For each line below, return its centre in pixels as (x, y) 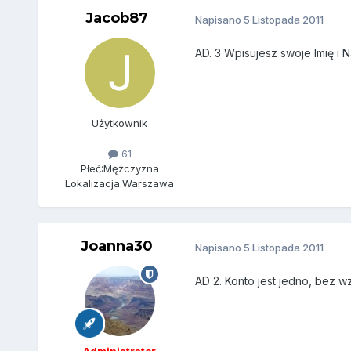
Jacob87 (116, 18)
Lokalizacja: (94, 184)
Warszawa (148, 184)
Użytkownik (120, 123)
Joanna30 (116, 246)
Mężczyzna (131, 169)
